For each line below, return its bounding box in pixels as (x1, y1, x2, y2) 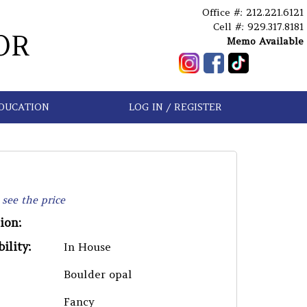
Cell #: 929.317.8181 (213, 21, 304, 33)
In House (64, 240, 112, 254)
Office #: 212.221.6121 (202, 6, 304, 19)
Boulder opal (64, 267, 133, 281)
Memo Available (227, 35, 304, 47)
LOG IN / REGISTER (128, 100, 222, 113)
